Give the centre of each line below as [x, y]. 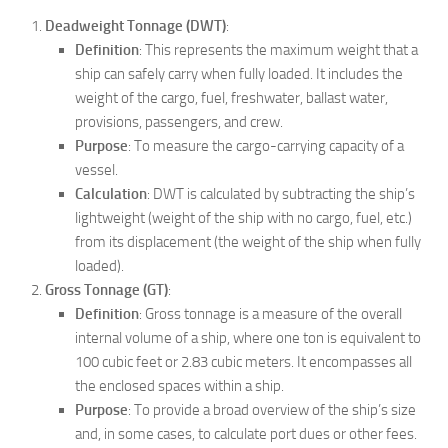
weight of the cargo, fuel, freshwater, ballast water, [231, 98]
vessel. [96, 170]
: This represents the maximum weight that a [278, 50]
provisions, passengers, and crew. [179, 122]
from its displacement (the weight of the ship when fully [248, 242]
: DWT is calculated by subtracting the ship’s [281, 194]
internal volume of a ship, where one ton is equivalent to [248, 338]
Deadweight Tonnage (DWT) [135, 26]
